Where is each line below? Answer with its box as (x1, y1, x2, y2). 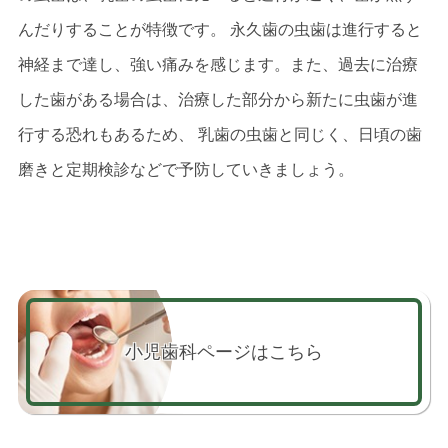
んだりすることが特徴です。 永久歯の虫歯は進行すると (17, 20, 422, 38)
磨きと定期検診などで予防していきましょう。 (17, 160, 354, 178)
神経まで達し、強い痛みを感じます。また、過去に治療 (17, 55, 418, 73)
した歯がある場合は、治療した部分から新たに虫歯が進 (17, 90, 418, 108)
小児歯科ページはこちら (125, 341, 323, 362)
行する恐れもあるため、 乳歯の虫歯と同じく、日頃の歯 (17, 125, 422, 143)
